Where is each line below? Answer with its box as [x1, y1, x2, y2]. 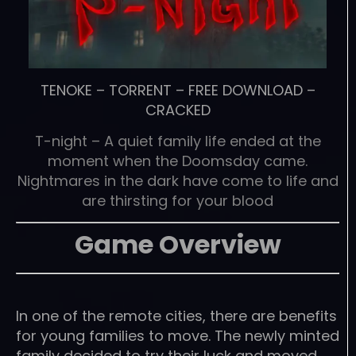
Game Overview [74, 226, 281, 263]
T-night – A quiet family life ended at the [34, 130, 321, 151]
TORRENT [108, 79, 172, 100]
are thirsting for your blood [82, 190, 273, 211]
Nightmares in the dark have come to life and [17, 170, 339, 191]
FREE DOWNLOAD [188, 79, 303, 100]
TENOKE [40, 79, 92, 100]
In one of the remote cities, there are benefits [16, 305, 337, 326]
